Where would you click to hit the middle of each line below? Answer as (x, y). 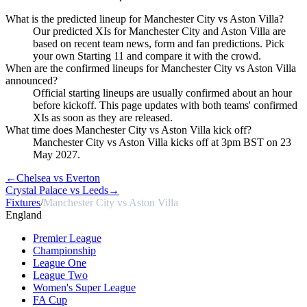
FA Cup (50, 299)
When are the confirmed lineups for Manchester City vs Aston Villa (151, 68)
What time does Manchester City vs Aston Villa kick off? (128, 130)
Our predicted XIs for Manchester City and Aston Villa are (159, 31)
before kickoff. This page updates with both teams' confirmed (165, 105)
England (24, 214)
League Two (60, 275)
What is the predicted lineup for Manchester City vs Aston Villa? (145, 19)
